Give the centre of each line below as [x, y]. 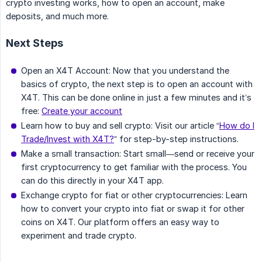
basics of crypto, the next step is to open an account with [137, 84]
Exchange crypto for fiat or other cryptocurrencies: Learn [134, 195]
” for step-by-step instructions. [176, 139]
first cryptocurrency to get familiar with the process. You [134, 167]
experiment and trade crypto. [79, 235]
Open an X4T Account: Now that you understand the [125, 70]
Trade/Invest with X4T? [68, 139]
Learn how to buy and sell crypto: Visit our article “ [120, 125]
